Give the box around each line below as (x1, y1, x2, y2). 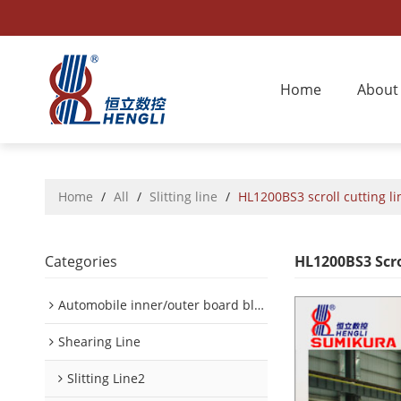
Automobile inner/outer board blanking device (58, 296, 254, 313)
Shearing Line (58, 333, 141, 350)
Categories (45, 252, 117, 271)
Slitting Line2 (67, 370, 145, 387)
